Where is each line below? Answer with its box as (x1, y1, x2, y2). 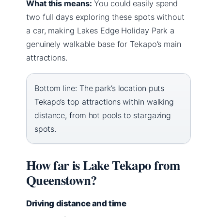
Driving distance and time (26, 198, 126, 208)
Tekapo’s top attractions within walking (34, 96, 174, 107)
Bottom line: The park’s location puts (34, 83, 165, 93)
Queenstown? (26, 170, 97, 189)
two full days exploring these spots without (26, 12, 185, 22)
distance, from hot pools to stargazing (34, 110, 171, 120)
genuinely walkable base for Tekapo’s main (26, 39, 181, 49)
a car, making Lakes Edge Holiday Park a (26, 25, 175, 35)
